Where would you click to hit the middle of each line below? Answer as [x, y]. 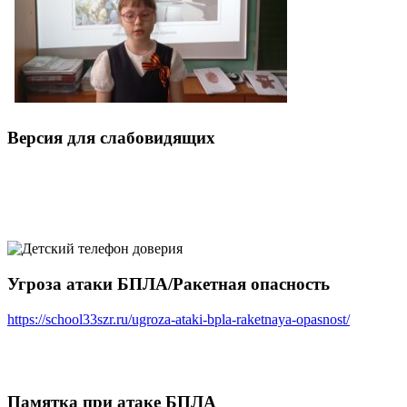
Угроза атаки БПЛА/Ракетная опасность [169, 284]
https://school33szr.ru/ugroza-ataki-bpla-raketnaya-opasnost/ [179, 319]
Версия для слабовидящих [111, 137]
